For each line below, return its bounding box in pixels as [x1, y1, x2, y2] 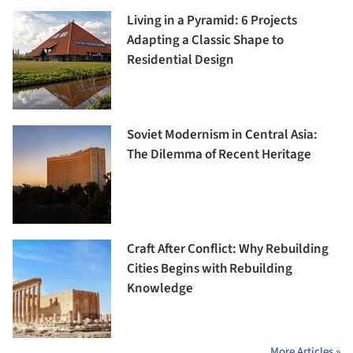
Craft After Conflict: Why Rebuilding [127, 240, 329, 259]
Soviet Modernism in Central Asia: [127, 125, 318, 145]
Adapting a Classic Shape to [127, 31, 284, 50]
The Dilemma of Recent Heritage [127, 145, 311, 165]
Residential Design [127, 50, 234, 70]
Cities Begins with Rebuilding [127, 259, 292, 279]
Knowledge [127, 279, 193, 299]
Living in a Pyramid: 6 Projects [127, 11, 297, 31]
